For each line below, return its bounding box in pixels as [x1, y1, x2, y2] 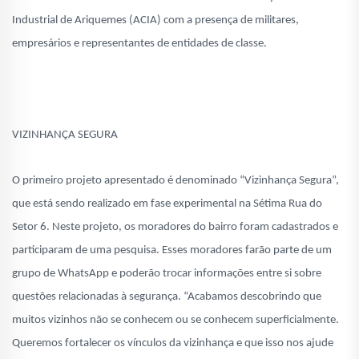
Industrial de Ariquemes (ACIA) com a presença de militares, [12, 14, 299, 27]
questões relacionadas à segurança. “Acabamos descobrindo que [12, 291, 321, 304]
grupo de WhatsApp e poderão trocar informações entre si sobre [12, 268, 321, 280]
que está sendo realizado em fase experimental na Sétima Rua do [12, 198, 322, 211]
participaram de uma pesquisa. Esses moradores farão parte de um [12, 244, 332, 257]
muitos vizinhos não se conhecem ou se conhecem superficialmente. [12, 314, 339, 327]
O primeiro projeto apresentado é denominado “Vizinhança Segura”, [12, 175, 339, 188]
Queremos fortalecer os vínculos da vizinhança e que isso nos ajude [12, 337, 333, 350]
